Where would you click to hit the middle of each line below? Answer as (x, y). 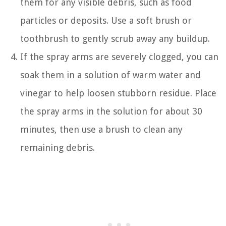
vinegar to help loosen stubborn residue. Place (118, 93)
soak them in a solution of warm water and (110, 75)
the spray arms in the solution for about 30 (111, 111)
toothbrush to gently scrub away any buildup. (115, 39)
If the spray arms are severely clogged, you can (119, 57)
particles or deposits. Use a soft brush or (106, 21)
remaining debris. (58, 148)
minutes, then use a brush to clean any (101, 130)
